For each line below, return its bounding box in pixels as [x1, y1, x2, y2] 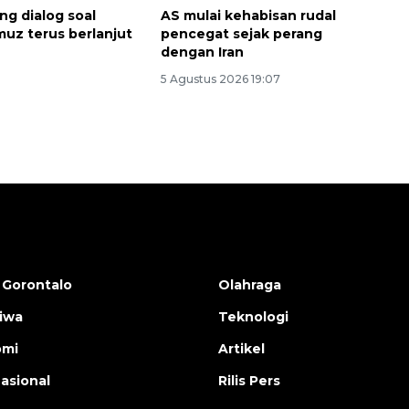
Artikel [218, 341, 265, 358]
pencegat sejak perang [160, 26, 322, 43]
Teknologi [218, 309, 288, 326]
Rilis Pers [218, 372, 280, 390]
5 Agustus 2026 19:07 [160, 72, 280, 87]
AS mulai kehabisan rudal [160, 7, 336, 25]
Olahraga [218, 277, 281, 294]
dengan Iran [160, 44, 244, 61]
